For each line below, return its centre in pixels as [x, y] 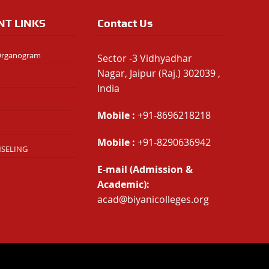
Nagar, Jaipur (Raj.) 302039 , [159, 74]
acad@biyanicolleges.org [153, 200]
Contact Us [125, 23]
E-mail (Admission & [145, 170]
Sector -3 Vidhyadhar [144, 59]
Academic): [123, 185]
